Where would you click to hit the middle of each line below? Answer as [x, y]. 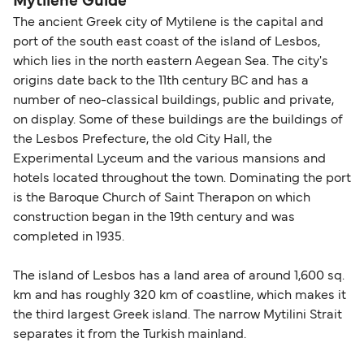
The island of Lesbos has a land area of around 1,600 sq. [179, 277]
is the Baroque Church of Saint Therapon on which [162, 199]
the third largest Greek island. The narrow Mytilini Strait [178, 316]
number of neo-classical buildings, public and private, [173, 101]
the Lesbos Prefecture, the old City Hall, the [143, 140]
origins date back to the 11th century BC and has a [161, 82]
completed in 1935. [69, 238]
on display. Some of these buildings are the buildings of [178, 121]
